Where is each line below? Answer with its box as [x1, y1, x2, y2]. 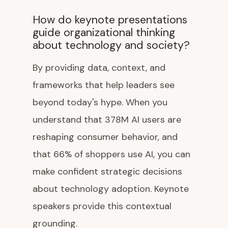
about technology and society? [33, 38, 190, 52]
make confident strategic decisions [33, 165, 182, 178]
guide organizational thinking [33, 25, 175, 40]
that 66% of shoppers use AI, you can [33, 148, 190, 160]
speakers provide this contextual [33, 200, 172, 212]
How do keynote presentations [33, 13, 187, 27]
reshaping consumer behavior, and [33, 131, 178, 143]
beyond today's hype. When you [33, 96, 167, 108]
